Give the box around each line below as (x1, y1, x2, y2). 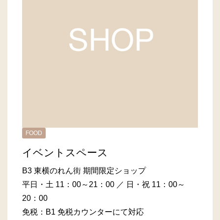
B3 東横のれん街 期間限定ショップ (22, 166, 146, 175)
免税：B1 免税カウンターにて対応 (22, 208, 144, 216)
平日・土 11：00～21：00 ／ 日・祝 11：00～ (22, 180, 185, 189)
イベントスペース (22, 147, 108, 158)
